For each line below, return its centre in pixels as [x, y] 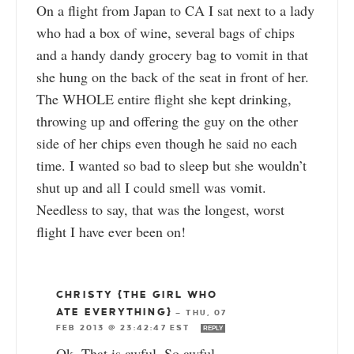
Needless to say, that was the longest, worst [160, 210]
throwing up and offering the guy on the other [167, 121]
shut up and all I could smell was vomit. [151, 188]
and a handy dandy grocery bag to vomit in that [172, 55]
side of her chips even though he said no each [167, 143]
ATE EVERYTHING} [114, 313]
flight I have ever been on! [111, 232]
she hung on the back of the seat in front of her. [173, 77]
